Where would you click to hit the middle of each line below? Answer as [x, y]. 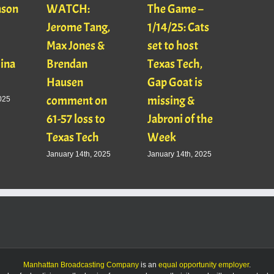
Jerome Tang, [79, 28]
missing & [172, 101]
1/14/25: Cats [179, 28]
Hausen [65, 83]
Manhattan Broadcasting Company [81, 265]
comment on [77, 101]
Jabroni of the [180, 119]
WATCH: [68, 9]
